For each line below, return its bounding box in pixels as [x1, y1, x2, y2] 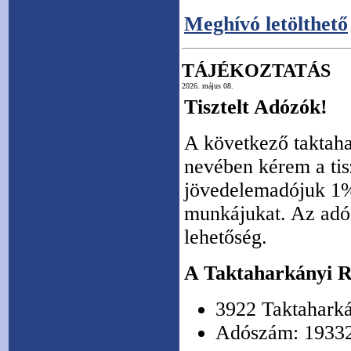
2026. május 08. [182, 81, 233, 90]
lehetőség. [184, 226, 267, 248]
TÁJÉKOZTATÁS [182, 60, 331, 81]
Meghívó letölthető [184, 13, 348, 35]
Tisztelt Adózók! [184, 96, 327, 118]
